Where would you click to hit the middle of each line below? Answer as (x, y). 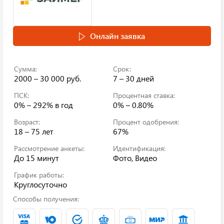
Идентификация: (139, 148)
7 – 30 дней (133, 78)
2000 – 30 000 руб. (47, 78)
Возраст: (27, 122)
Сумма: (25, 69)
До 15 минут (36, 158)
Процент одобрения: (146, 122)
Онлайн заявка (117, 36)
